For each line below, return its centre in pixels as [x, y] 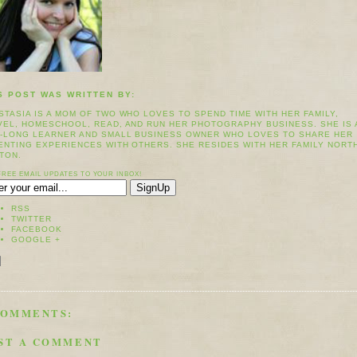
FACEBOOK [37, 229]
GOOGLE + [36, 240]
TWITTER [31, 219]
